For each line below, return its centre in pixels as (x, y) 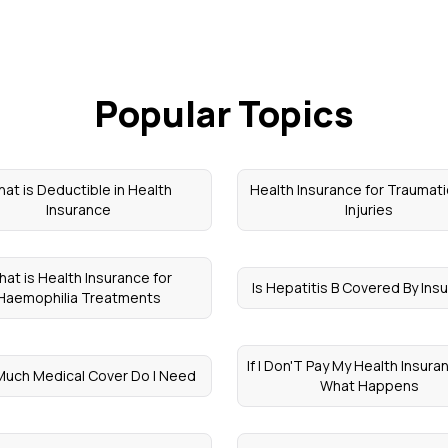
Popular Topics (224, 113)
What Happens (369, 385)
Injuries (369, 209)
